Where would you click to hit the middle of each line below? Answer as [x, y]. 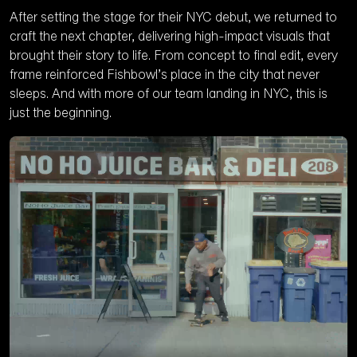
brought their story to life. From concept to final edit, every [174, 56]
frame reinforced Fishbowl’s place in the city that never [165, 75]
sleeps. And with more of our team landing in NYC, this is [169, 94]
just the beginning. [61, 113]
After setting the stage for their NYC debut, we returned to [173, 18]
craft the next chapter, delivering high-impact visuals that [170, 37]
